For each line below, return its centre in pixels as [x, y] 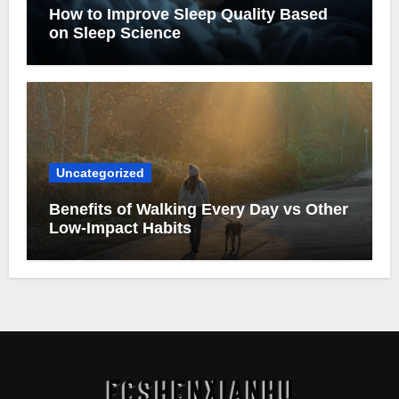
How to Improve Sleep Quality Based [188, 14]
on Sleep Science [114, 33]
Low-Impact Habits [120, 228]
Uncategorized [100, 173]
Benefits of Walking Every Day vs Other [198, 209]
